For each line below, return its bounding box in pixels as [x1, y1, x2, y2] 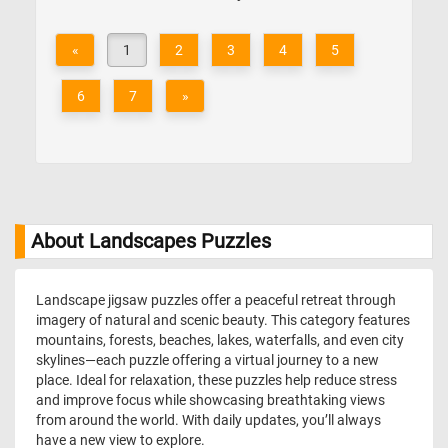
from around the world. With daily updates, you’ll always [36, 412, 381, 428]
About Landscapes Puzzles [31, 230, 271, 253]
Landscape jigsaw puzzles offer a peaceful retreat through [36, 292, 396, 308]
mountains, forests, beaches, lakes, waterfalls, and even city [36, 332, 404, 348]
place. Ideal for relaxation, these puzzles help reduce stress [36, 372, 397, 388]
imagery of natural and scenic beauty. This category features [36, 312, 410, 328]
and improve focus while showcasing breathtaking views [36, 392, 385, 408]
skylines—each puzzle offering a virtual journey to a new [36, 352, 379, 368]
